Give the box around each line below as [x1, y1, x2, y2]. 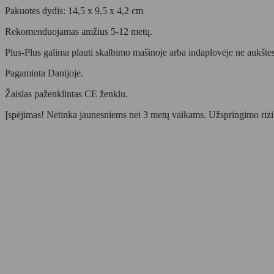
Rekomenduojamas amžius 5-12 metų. [5, 26, 152, 37]
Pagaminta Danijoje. [5, 67, 83, 78]
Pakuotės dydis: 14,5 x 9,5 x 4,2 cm [5, 5, 143, 16]
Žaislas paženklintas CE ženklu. [5, 88, 128, 99]
